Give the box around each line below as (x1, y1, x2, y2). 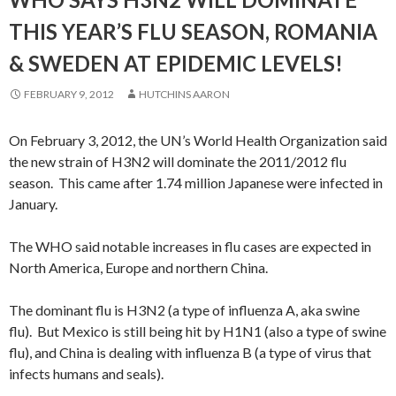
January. (9, 195, 57, 212)
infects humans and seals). (9, 365, 164, 382)
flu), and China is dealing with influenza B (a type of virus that (9, 344, 371, 361)
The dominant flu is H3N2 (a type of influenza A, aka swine (9, 301, 360, 318)
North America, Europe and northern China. (9, 259, 268, 276)
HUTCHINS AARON (139, 88, 230, 101)
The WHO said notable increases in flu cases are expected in (9, 238, 371, 255)
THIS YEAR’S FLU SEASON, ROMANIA (9, 19, 377, 44)
